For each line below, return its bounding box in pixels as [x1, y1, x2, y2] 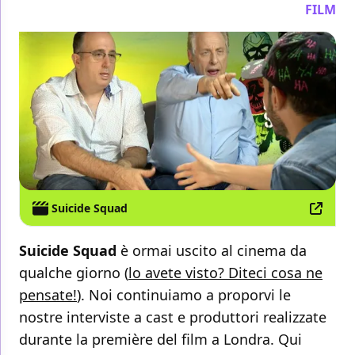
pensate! [19, 285, 77, 305]
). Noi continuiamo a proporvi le [77, 285, 291, 305]
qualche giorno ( [19, 263, 128, 283]
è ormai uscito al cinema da [116, 241, 307, 261]
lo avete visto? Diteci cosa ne [128, 263, 323, 283]
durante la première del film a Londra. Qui [19, 330, 302, 349]
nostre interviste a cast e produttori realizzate [19, 307, 326, 327]
